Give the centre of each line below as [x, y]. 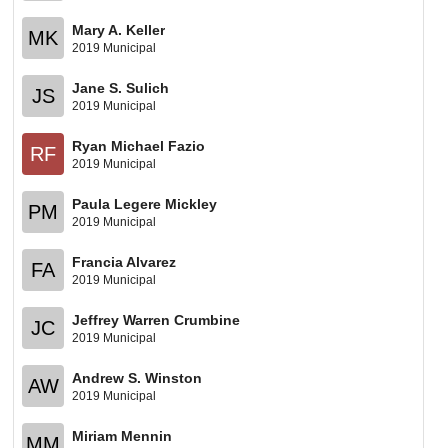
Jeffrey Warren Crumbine [156, 319]
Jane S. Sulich [121, 87]
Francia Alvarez [124, 261]
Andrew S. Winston [137, 377]
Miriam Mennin [122, 435]
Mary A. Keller [119, 29]
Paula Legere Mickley [145, 203]
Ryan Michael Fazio [139, 145]
